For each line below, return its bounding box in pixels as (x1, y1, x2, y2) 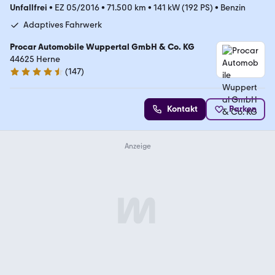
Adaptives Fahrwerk (23, 20, 102, 31)
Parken (229, 104, 257, 115)
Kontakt (167, 104, 198, 115)
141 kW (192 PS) (153, 2, 213, 14)
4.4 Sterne (9, 71, 48, 82)
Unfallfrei (10, 2, 47, 14)
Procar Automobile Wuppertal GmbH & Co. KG (10, 42, 195, 53)
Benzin (220, 2, 246, 14)
